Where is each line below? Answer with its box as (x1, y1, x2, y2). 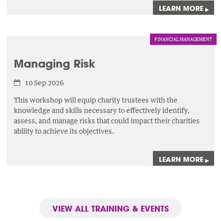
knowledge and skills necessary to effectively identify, (14, 106, 190, 115)
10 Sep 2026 (24, 78, 64, 87)
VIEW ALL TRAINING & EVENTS (52, 203, 169, 214)
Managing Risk (14, 56, 96, 71)
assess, (14, 116, 37, 125)
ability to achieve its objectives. (14, 127, 114, 136)
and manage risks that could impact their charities (38, 116, 200, 125)
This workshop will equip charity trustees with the (14, 96, 178, 105)
